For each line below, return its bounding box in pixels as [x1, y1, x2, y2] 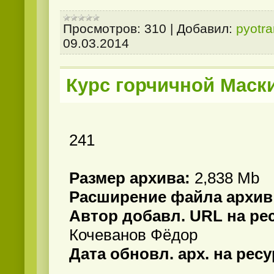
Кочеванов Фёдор [69, 226, 198, 245]
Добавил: [177, 21, 232, 35]
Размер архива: [69, 169, 194, 188]
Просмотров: [63, 21, 141, 35]
